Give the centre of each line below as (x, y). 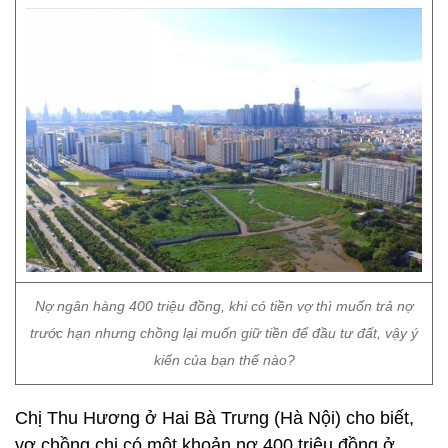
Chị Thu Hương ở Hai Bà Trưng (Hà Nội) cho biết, (214, 418)
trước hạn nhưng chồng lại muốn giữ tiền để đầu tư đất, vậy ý (224, 333)
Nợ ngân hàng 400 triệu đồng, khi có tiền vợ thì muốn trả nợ (224, 306)
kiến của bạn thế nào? (224, 360)
